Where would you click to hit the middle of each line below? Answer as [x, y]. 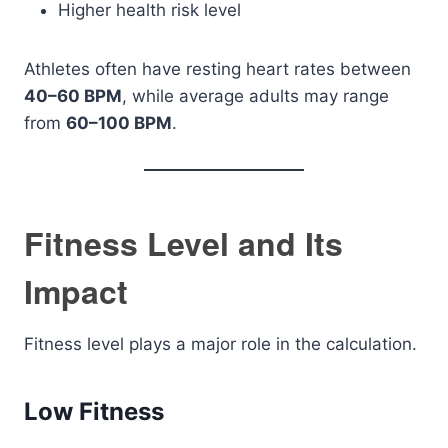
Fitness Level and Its [183, 243]
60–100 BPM [119, 123]
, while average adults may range [255, 96]
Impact [76, 291]
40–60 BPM [73, 96]
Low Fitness [94, 411]
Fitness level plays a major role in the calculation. [220, 344]
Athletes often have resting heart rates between [217, 69]
